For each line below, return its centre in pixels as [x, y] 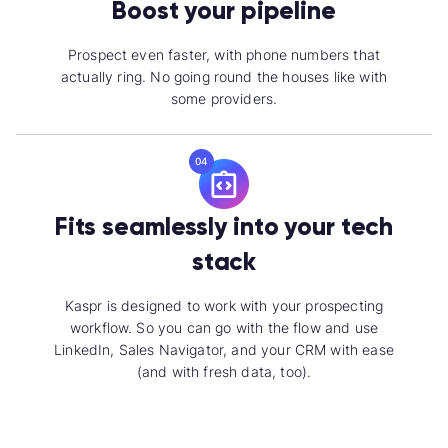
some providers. [224, 99]
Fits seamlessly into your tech [224, 227]
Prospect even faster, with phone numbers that [224, 55]
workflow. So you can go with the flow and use [224, 328]
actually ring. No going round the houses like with [223, 77]
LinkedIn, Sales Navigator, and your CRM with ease [224, 350]
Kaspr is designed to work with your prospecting [224, 306]
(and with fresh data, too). [224, 372]
